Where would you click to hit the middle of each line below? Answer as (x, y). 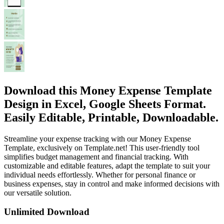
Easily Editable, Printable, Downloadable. (111, 117)
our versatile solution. (38, 192)
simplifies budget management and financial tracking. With (96, 156)
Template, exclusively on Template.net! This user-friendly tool (102, 147)
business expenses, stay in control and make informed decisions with (112, 183)
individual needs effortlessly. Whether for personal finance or (100, 174)
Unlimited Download (47, 212)
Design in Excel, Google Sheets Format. (105, 104)
